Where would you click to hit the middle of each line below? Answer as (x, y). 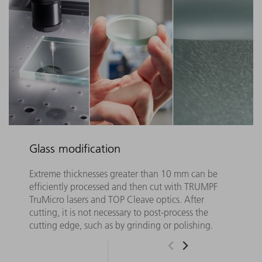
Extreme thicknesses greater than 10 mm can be (123, 174)
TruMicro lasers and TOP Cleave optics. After (116, 200)
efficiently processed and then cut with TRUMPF (123, 187)
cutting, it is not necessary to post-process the (118, 213)
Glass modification (75, 148)
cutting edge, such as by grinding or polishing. (121, 225)
